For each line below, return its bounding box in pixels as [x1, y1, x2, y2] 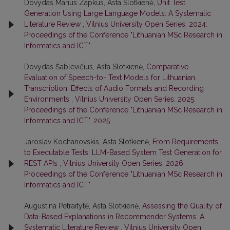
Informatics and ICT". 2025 [24, 117, 110, 125]
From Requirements [152, 138, 218, 146]
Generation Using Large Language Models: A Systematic [24, 9, 211, 18]
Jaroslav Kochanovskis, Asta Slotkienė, [24, 138, 152, 146]
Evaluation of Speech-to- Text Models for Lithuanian [24, 73, 195, 82]
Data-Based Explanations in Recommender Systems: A [24, 213, 204, 221]
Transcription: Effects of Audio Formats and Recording [24, 84, 204, 93]
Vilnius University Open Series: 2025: [75, 95, 196, 104]
